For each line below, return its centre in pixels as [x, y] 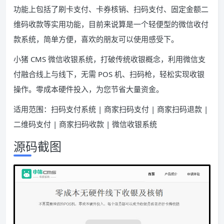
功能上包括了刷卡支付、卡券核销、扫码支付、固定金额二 [111, 9]
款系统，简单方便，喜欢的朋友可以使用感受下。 [96, 39]
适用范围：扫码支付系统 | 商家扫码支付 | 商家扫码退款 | [111, 109]
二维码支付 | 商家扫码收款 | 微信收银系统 [85, 124]
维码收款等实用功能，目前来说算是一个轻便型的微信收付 [111, 24]
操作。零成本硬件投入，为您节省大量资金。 [88, 89]
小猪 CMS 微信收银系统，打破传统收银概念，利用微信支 [109, 59]
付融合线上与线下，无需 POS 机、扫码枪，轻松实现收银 [109, 74]
